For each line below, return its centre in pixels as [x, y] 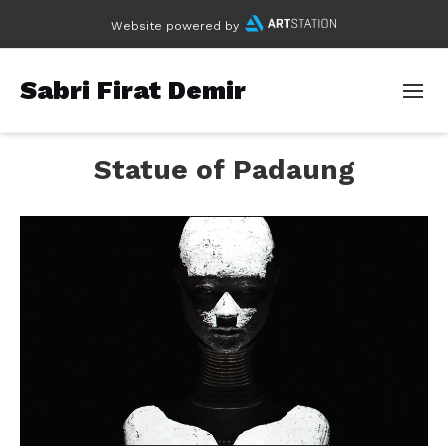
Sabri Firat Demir [133, 90]
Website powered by [174, 26]
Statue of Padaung [224, 170]
